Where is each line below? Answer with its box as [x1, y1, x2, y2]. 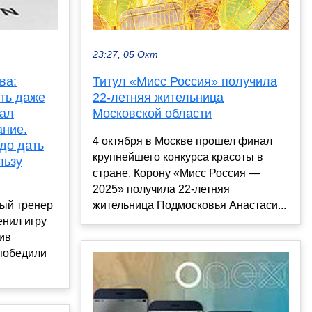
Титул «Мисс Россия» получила [93, 74, 277, 88]
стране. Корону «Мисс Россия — [93, 166, 260, 179]
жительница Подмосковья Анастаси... [93, 198, 286, 211]
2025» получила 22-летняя [93, 182, 230, 195]
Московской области [93, 106, 212, 120]
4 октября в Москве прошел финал [93, 134, 272, 147]
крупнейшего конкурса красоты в [93, 150, 263, 163]
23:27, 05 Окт [93, 49, 158, 60]
